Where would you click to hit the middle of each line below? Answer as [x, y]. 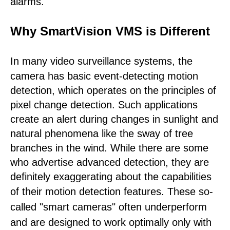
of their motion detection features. [89, 192]
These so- [190, 192]
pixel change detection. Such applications [104, 105]
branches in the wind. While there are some [109, 148]
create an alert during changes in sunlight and [114, 119]
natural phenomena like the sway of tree [102, 134]
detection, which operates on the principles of [113, 91]
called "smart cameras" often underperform [109, 207]
